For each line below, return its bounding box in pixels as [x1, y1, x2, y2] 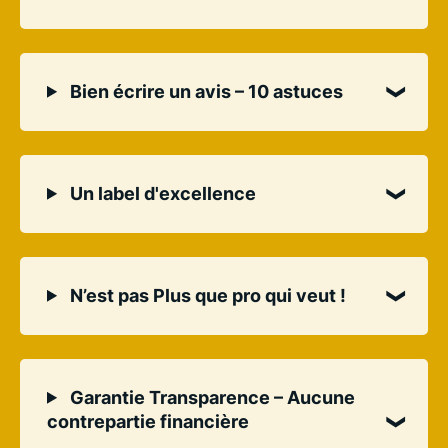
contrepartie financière [47, 410, 249, 432]
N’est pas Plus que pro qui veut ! [66, 284, 347, 306]
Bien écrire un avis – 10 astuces [66, 80, 344, 102]
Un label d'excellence [66, 182, 257, 204]
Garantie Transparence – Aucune [66, 386, 356, 408]
